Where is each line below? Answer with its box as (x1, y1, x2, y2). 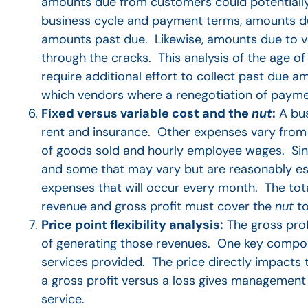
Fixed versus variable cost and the (41, 105, 252, 122)
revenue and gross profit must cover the (41, 198, 275, 215)
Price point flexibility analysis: (41, 217, 223, 234)
